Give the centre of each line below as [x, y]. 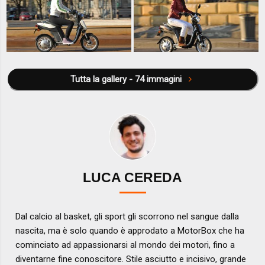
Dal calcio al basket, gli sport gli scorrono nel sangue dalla [127, 216]
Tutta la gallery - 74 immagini [165, 79]
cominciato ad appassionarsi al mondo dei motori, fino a [125, 245]
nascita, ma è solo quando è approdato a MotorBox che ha [130, 230]
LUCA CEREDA [132, 178]
